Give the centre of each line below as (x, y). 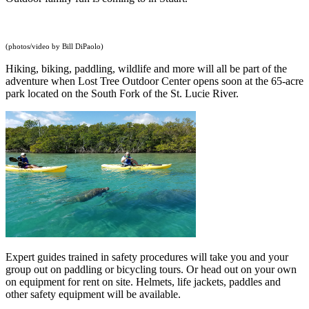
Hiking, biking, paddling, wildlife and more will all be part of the (146, 69)
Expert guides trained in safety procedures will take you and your (147, 257)
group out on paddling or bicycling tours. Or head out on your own (151, 270)
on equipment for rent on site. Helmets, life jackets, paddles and (143, 282)
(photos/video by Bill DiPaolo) (54, 47)
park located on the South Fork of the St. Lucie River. (122, 94)
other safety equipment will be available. (93, 295)
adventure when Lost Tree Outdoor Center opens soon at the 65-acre (154, 81)
